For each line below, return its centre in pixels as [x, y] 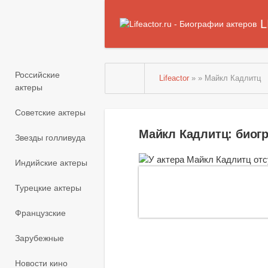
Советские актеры [50, 113]
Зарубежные [39, 238]
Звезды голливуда [50, 138]
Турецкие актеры [48, 188]
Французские [40, 213]
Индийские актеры [51, 163]
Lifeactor [174, 78]
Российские [37, 75]
